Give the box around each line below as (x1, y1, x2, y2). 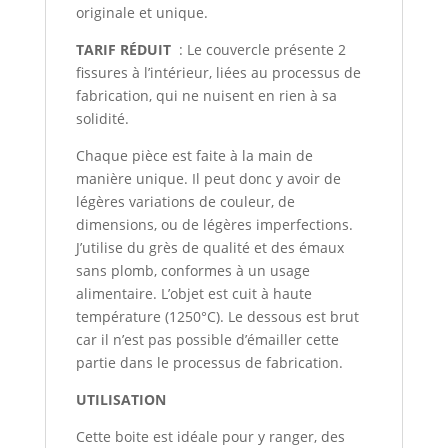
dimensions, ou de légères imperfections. (75, 215, 353, 234)
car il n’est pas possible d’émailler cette (75, 330, 339, 349)
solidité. (75, 109, 129, 128)
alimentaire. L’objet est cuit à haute (75, 284, 312, 303)
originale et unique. (75, 3, 208, 22)
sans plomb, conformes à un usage (75, 261, 310, 280)
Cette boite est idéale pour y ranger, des (75, 427, 345, 446)
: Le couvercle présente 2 (170, 40, 346, 59)
